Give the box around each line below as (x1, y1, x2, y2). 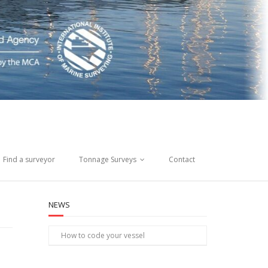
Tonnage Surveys (79, 154, 136, 165)
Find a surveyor (3, 154, 55, 165)
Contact (169, 154, 195, 165)
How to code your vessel (61, 230, 145, 241)
